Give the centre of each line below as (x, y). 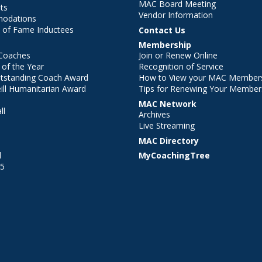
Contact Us (162, 30)
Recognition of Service (181, 66)
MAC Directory (168, 141)
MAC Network (167, 104)
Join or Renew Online (178, 55)
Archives (154, 114)
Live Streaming (166, 125)
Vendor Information (175, 15)
